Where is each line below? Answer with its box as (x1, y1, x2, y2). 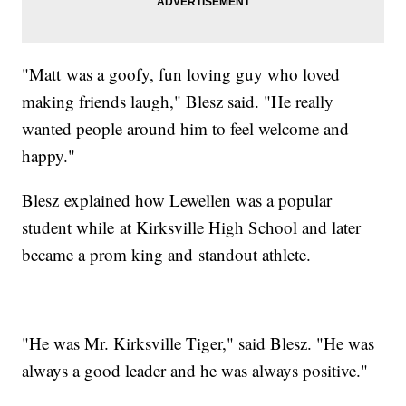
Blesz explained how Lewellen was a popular (22, 188, 333, 212)
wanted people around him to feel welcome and (22, 117, 350, 140)
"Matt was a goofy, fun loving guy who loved (22, 63, 341, 86)
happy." (22, 144, 76, 168)
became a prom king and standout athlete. (22, 243, 312, 266)
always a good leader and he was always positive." (22, 359, 369, 382)
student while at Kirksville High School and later (22, 216, 362, 239)
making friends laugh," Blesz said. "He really (22, 90, 334, 113)
